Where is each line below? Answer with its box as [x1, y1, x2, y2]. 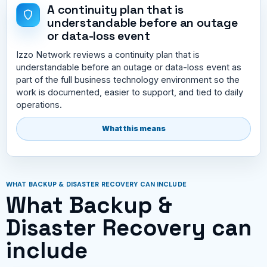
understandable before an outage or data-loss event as [16, 61, 241, 72]
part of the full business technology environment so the [16, 74, 240, 85]
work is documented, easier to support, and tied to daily [16, 86, 243, 97]
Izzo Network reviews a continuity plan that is [16, 49, 200, 60]
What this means [101, 123, 166, 133]
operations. [16, 99, 62, 110]
